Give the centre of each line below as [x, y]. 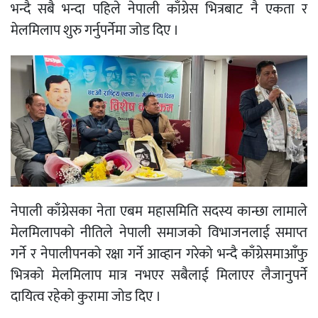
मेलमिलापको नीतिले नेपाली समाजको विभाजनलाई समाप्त [159, 233]
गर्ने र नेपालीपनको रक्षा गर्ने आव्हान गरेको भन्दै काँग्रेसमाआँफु [159, 254]
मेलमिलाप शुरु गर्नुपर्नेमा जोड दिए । [95, 30]
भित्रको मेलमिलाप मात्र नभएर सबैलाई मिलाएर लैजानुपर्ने [159, 276]
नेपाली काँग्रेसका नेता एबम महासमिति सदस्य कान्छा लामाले [159, 212]
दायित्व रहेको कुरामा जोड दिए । [86, 297]
